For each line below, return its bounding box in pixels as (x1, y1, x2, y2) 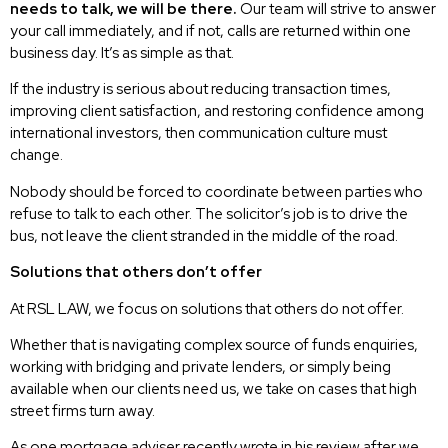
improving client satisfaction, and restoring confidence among (10, 101, 424, 122)
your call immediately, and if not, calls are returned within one (10, 21, 411, 42)
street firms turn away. (10, 401, 155, 422)
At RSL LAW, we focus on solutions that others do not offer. (10, 298, 404, 319)
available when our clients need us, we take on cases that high (10, 379, 417, 400)
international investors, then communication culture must (10, 123, 387, 144)
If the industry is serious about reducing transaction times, (10, 79, 391, 100)
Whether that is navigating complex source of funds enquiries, (10, 335, 418, 356)
